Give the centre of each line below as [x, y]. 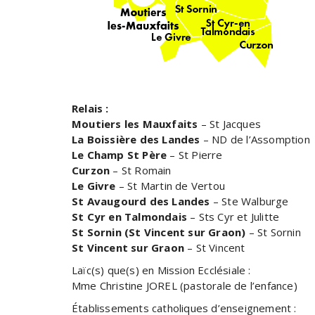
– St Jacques [230, 123]
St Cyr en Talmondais [129, 216]
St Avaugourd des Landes [141, 201]
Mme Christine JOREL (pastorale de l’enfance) [185, 285]
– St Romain [141, 170]
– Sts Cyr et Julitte [233, 216]
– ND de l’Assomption [255, 139]
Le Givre [94, 185]
